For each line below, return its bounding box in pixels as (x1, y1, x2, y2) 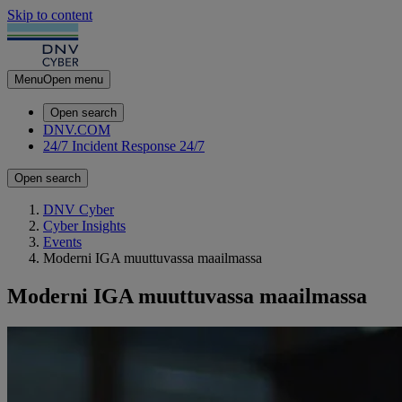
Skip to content (7, 7, 92, 22)
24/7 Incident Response (43, 138, 176, 153)
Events (43, 234, 82, 249)
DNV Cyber (43, 202, 114, 217)
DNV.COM (43, 122, 110, 137)
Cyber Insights (43, 218, 126, 233)
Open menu (43, 73, 103, 86)
